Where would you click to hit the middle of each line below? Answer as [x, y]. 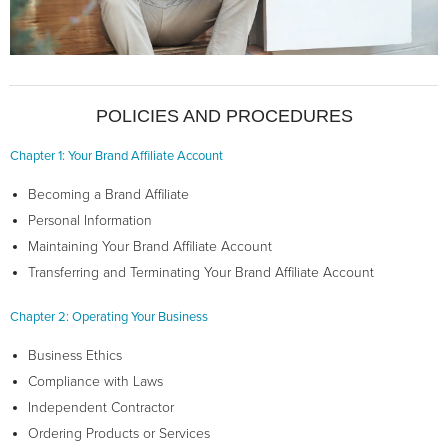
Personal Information [90, 221]
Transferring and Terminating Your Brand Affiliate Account [201, 273]
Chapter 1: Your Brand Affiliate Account [116, 156]
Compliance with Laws [95, 382]
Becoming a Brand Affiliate [108, 195]
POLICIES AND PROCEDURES [224, 116]
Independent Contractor [101, 408]
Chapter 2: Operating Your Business [109, 317]
